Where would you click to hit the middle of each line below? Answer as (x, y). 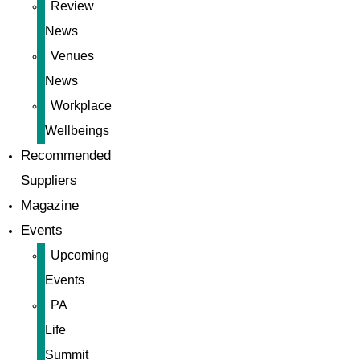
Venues (72, 56)
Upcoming (80, 255)
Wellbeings (77, 131)
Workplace (81, 106)
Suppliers (49, 180)
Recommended (66, 155)
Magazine (50, 205)
